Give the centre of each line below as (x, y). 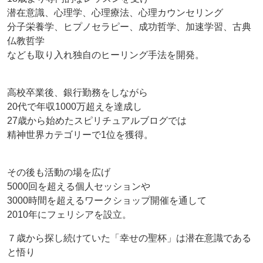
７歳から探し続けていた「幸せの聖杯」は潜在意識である (129, 238)
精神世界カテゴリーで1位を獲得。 (80, 134)
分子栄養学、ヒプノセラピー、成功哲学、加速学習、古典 (129, 26)
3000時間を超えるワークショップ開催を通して (107, 200)
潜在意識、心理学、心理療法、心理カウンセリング (115, 12)
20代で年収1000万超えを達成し (75, 106)
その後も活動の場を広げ (59, 172)
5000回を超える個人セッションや (79, 186)
